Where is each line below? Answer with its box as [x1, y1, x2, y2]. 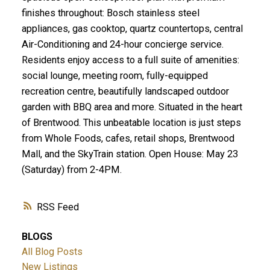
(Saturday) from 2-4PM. [21, 164, 122, 176]
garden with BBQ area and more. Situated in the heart [21, 101, 242, 113]
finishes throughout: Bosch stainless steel [21, 7, 199, 19]
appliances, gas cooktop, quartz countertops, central [21, 23, 243, 35]
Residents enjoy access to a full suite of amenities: [21, 54, 239, 66]
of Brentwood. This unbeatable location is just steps [21, 117, 241, 129]
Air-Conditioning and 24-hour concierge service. [21, 39, 224, 51]
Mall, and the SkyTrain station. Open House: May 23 [21, 148, 238, 160]
